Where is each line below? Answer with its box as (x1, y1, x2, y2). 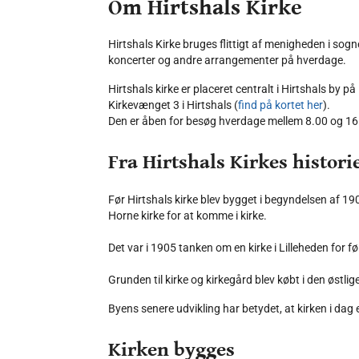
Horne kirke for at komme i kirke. (108, 209, 267, 223)
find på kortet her (238, 99, 323, 112)
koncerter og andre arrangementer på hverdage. (108, 54, 346, 67)
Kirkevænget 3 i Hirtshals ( (108, 99, 238, 112)
